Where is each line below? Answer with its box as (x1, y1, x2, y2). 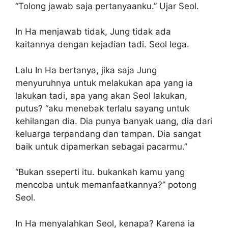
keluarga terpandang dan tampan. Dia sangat (15, 128, 201, 139)
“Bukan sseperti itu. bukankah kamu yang (15, 167, 185, 178)
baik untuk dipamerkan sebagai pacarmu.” (15, 141, 187, 152)
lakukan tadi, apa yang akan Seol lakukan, (15, 90, 187, 101)
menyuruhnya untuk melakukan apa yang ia (15, 77, 193, 88)
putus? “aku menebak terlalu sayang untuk (15, 103, 189, 113)
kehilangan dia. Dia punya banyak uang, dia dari (15, 116, 212, 126)
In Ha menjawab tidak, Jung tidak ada (15, 26, 171, 37)
